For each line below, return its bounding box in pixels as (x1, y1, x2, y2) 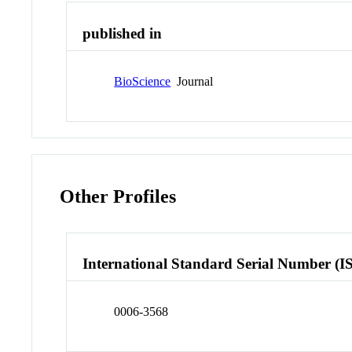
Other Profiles (60, 185, 177, 207)
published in (82, 25, 163, 42)
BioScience (114, 74, 171, 88)
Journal (170, 74, 214, 88)
